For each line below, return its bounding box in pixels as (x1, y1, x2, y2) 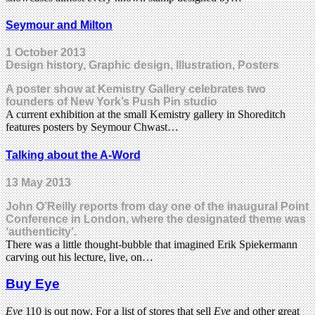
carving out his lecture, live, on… (6, 250, 153, 263)
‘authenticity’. (6, 225, 77, 238)
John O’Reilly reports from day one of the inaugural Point (6, 200, 309, 212)
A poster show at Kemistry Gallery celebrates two (6, 83, 266, 96)
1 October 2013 (6, 46, 86, 59)
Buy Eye (6, 276, 60, 292)
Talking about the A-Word (6, 148, 141, 161)
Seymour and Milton (6, 18, 112, 31)
